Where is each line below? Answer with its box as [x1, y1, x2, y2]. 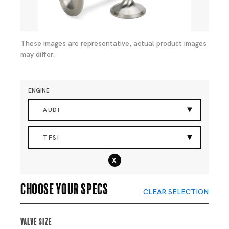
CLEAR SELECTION [143, 187, 209, 196]
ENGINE [28, 86, 50, 95]
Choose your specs [20, 180, 108, 195]
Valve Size [20, 216, 52, 225]
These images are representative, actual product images [20, 39, 207, 48]
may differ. [20, 50, 55, 59]
